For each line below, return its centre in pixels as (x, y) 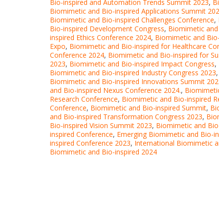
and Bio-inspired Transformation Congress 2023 (126, 117)
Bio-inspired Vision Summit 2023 (101, 126)
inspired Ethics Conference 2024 (100, 38)
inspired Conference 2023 (90, 143)
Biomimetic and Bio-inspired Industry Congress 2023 (133, 73)
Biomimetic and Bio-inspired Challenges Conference (132, 20)
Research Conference (84, 99)
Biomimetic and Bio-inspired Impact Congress (142, 64)
